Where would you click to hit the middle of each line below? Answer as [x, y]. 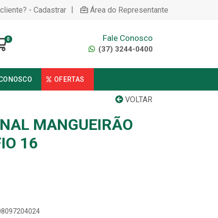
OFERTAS [69, 79]
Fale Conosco [127, 38]
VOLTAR [138, 100]
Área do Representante [129, 10]
